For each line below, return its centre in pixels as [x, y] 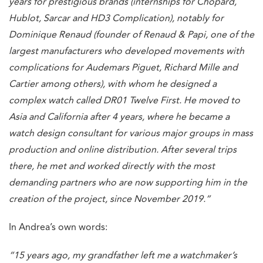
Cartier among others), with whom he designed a [113, 84]
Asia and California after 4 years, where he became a [119, 117]
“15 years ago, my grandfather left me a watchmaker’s [123, 256]
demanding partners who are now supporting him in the [128, 183]
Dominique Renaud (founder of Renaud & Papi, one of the [131, 35]
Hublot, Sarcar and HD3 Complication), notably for [116, 18]
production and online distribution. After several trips [123, 150]
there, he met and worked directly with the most [112, 166]
